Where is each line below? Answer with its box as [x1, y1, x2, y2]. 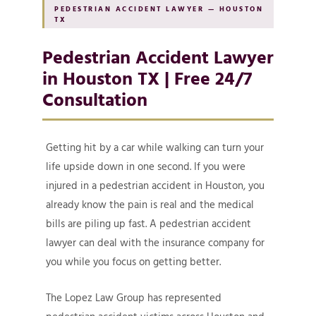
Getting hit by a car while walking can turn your [46, 140, 264, 155]
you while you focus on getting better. [46, 255, 221, 269]
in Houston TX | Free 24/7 [42, 64, 252, 92]
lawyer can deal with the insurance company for [46, 236, 265, 250]
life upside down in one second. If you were [46, 159, 245, 174]
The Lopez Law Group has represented [46, 291, 221, 305]
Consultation [42, 85, 147, 113]
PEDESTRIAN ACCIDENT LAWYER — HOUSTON [54, 4, 263, 14]
